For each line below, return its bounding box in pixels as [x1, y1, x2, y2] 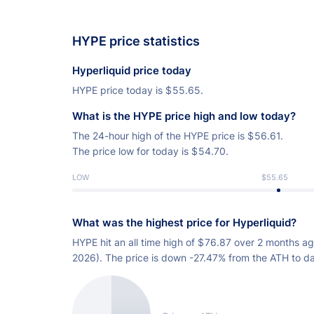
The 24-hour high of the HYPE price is [72, 130, 247, 142]
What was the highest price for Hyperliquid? [72, 216, 296, 230]
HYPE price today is [72, 84, 165, 97]
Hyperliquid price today [72, 64, 191, 78]
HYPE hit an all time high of [72, 236, 198, 249]
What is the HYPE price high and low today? [72, 109, 296, 123]
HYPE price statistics [72, 34, 200, 49]
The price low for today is [72, 145, 191, 158]
